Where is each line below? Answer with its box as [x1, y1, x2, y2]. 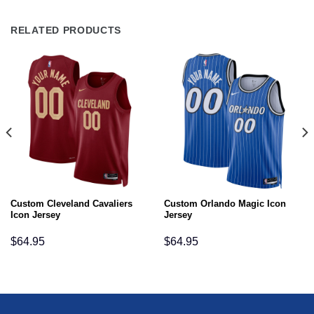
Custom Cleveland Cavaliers [10, 198, 132, 210]
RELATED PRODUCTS [11, 24, 122, 36]
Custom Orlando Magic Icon [163, 198, 286, 210]
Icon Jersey [10, 210, 60, 221]
